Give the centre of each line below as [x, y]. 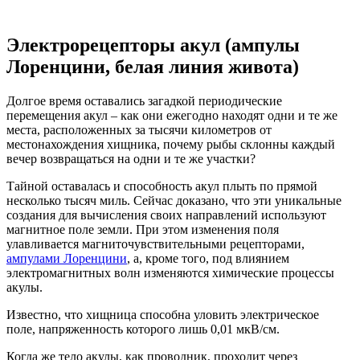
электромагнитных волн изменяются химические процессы [170, 273]
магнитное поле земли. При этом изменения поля [143, 229]
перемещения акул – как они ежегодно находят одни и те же [172, 115]
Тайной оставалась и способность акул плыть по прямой [162, 186]
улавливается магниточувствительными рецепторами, [155, 244]
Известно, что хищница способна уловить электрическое [163, 315]
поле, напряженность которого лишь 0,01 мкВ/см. [143, 329]
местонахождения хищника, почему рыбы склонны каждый [171, 144]
